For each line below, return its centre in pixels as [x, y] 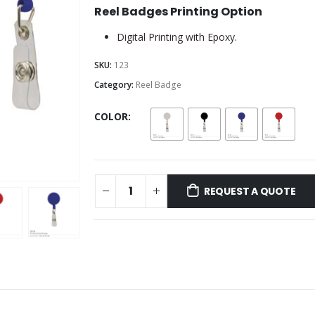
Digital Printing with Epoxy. [177, 37]
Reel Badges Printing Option [178, 12]
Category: [115, 85]
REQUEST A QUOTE [250, 191]
